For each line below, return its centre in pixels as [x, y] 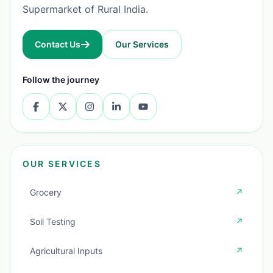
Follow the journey [61, 80]
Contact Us [58, 44]
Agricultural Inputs [66, 251]
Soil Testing [53, 222]
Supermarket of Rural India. [85, 9]
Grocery [46, 192]
